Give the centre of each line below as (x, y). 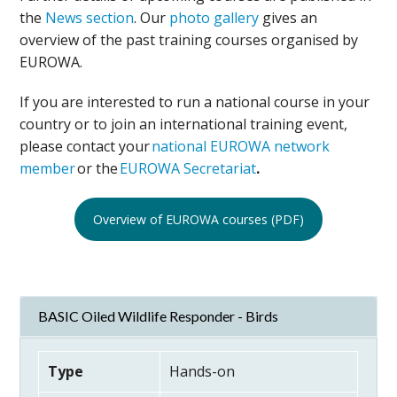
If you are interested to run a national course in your (195, 102)
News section (90, 18)
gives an (288, 18)
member (48, 168)
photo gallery (214, 18)
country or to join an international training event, (184, 124)
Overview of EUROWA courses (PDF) (198, 219)
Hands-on (202, 371)
